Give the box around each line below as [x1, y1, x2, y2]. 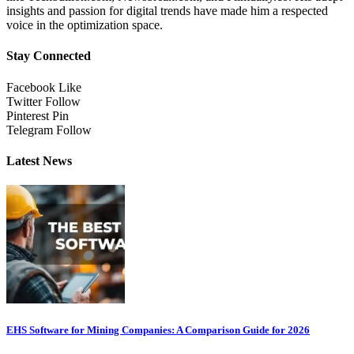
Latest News [6, 153, 72, 168]
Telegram [6, 122, 53, 137]
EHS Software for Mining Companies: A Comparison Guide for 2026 [6, 324, 310, 337]
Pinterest [6, 108, 49, 122]
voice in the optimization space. [6, 18, 163, 32]
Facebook [6, 80, 55, 94]
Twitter [6, 94, 42, 108]
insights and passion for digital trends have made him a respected [6, 4, 328, 18]
